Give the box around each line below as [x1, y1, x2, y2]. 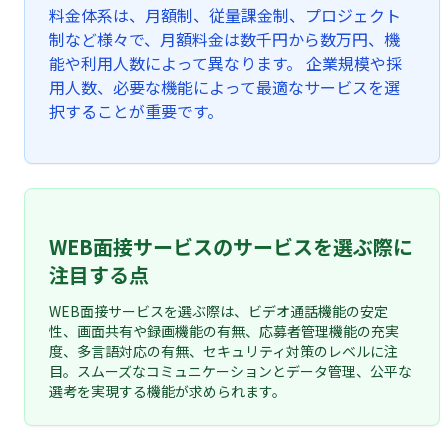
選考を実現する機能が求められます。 [49, 381, 286, 401]
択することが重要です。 [49, 99, 223, 123]
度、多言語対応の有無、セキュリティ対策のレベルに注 [49, 341, 398, 361]
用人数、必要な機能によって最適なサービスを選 [49, 75, 400, 99]
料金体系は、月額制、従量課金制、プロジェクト [49, 3, 401, 27]
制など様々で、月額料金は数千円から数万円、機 [49, 27, 400, 51]
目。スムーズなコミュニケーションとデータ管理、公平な [49, 361, 412, 381]
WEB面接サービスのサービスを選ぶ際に [49, 232, 413, 261]
